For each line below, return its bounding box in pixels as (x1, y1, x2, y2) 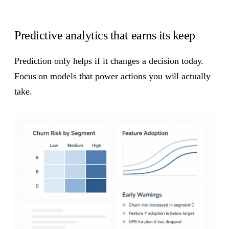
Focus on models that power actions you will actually (14, 71, 211, 81)
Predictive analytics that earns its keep (14, 29, 195, 42)
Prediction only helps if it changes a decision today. (14, 55, 204, 66)
